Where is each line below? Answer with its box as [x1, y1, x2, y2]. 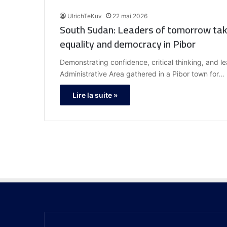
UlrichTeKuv [67, 12, 102, 20]
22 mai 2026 [112, 12, 147, 20]
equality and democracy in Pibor [60, 34, 196, 54]
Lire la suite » [72, 91, 118, 100]
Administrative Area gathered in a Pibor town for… [60, 69, 224, 79]
